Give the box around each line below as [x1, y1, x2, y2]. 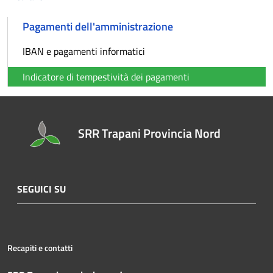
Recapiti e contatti [7, 241, 73, 255]
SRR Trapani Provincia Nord [78, 124, 221, 143]
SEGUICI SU [17, 182, 66, 197]
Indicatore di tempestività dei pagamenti [23, 69, 190, 84]
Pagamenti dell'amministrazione [23, 18, 173, 35]
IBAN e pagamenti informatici [23, 44, 145, 58]
